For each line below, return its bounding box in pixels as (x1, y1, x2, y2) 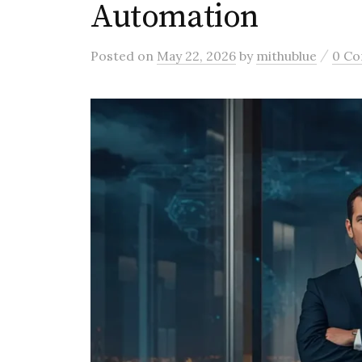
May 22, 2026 (157, 48, 236, 64)
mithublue (256, 48, 317, 64)
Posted (90, 48, 137, 64)
